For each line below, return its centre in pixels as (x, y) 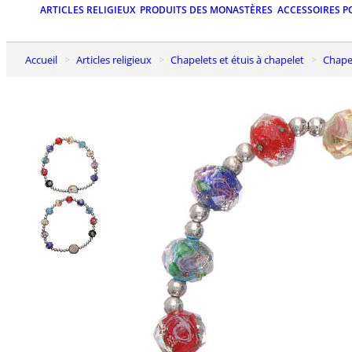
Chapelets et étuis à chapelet (240, 59)
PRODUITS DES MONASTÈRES (206, 10)
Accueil (44, 59)
